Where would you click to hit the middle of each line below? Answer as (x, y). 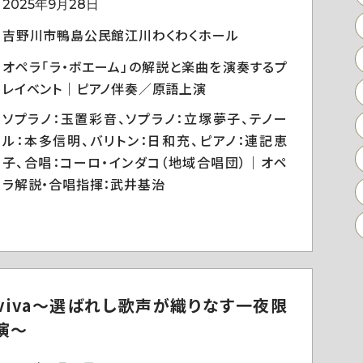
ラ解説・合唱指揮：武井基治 (84, 184)
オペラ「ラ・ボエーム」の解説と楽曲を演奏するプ (145, 66)
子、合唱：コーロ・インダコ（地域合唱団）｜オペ (145, 162)
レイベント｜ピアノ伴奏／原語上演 (105, 88)
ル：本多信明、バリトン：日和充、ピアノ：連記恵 (145, 140)
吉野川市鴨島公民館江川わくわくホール (121, 35)
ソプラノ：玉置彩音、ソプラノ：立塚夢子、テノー (145, 118)
